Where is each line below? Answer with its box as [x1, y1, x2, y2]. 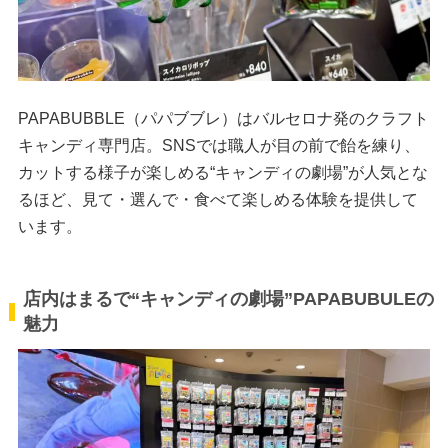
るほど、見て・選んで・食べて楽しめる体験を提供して [17, 189, 418, 208]
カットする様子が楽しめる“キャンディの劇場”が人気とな [17, 162, 428, 181]
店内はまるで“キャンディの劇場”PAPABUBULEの [23, 288, 435, 309]
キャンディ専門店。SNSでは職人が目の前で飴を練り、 [17, 135, 420, 154]
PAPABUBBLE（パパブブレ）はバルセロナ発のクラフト [17, 108, 429, 127]
